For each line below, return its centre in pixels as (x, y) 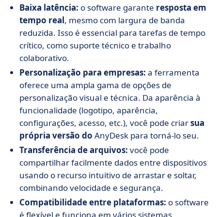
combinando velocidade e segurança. (91, 188)
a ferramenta (174, 72)
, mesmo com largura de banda (125, 20)
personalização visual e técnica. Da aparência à (110, 98)
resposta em (181, 8)
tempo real (42, 20)
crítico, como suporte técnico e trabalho (95, 45)
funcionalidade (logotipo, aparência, (89, 110)
